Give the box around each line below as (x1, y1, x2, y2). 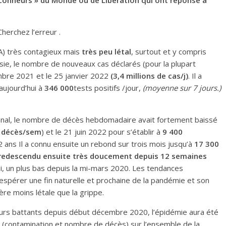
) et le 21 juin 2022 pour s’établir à (41, 127, 162, 137)
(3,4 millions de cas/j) (110, 71, 188, 81)
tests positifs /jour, (74, 83, 143, 93)
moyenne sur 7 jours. (145, 83, 219, 93)
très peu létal (82, 46, 131, 56)
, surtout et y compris (131, 46, 206, 56)
